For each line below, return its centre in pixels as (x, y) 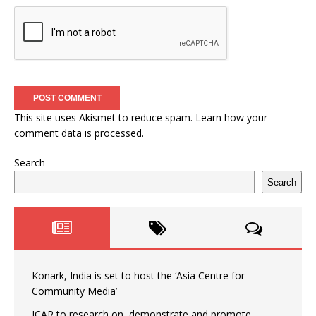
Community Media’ (74, 291)
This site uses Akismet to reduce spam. (105, 118)
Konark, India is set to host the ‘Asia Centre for (138, 276)
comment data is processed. (79, 133)
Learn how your (231, 118)
